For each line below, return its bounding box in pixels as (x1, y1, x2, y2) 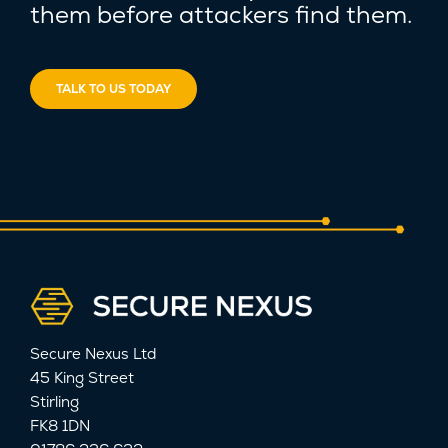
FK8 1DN (30, 415, 90, 435)
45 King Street (30, 367, 134, 387)
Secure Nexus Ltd (30, 343, 156, 363)
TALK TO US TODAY (56, 81, 171, 97)
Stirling (30, 391, 79, 411)
